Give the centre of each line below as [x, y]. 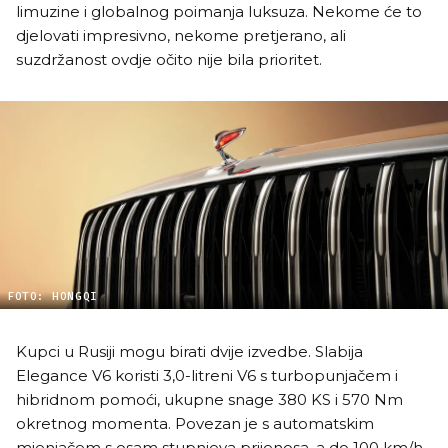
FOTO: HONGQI [52, 296]
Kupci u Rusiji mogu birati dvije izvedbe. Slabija [189, 351]
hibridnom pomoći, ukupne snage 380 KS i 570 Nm [209, 399]
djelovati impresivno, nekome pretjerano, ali [181, 35]
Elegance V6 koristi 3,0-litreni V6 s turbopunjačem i [207, 375]
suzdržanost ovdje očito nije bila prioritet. [169, 59]
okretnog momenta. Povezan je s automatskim [195, 423]
